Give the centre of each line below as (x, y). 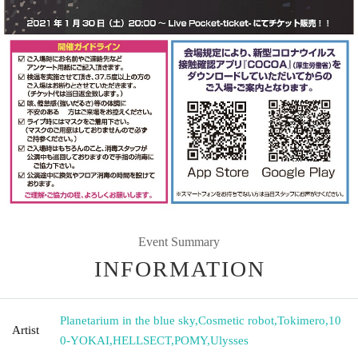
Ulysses (229, 340)
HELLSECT (142, 340)
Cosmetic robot (236, 320)
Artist (26, 330)
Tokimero (301, 320)
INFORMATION (180, 268)
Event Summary (179, 241)
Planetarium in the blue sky (127, 320)
